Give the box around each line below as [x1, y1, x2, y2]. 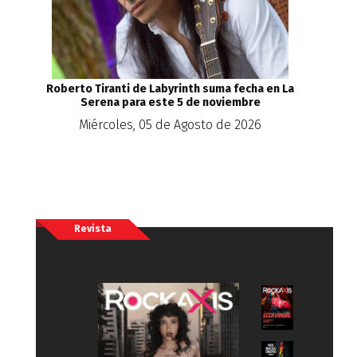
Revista [74, 222, 112, 234]
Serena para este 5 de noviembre [80, 95, 261, 109]
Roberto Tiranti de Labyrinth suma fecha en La [46, 81, 294, 96]
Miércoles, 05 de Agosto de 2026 [79, 116, 261, 132]
